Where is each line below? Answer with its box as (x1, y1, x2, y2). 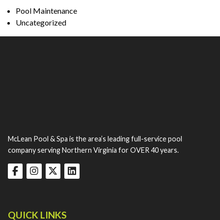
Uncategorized (16, 18, 66, 27)
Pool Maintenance (16, 6, 77, 16)
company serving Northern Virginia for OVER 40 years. (8, 146, 179, 155)
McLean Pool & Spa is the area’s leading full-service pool (8, 135, 182, 143)
